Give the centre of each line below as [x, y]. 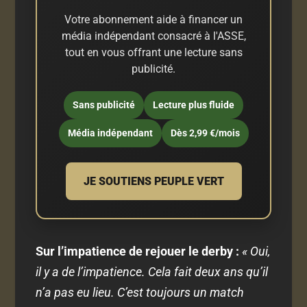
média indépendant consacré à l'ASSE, [153, 36]
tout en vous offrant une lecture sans [153, 53]
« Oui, [256, 251]
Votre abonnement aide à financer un [153, 20]
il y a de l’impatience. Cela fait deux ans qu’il [152, 272]
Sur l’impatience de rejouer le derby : [138, 251]
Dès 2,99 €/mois [205, 133]
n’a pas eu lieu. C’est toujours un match [140, 293]
